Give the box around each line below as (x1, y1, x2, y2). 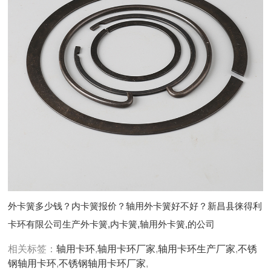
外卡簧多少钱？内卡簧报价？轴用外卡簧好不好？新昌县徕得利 (8, 201, 263, 212)
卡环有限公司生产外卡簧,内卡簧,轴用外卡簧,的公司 (8, 219, 215, 230)
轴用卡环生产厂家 (158, 243, 236, 254)
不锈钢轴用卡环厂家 (59, 258, 146, 269)
